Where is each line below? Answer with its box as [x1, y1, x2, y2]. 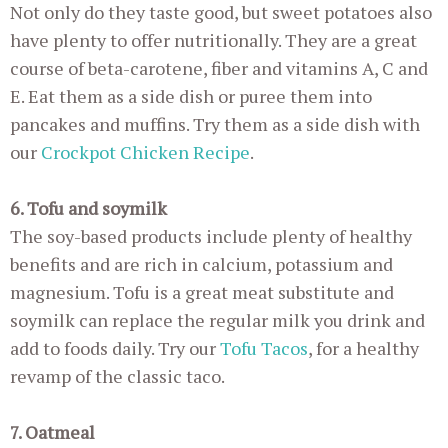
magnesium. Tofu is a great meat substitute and [10, 280, 394, 305]
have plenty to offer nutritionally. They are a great [10, 28, 417, 53]
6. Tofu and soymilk [10, 196, 167, 221]
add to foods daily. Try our [10, 336, 220, 361]
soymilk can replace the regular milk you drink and [10, 308, 425, 333]
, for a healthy [308, 336, 419, 361]
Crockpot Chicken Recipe [41, 140, 250, 165]
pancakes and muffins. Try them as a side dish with [10, 112, 420, 137]
